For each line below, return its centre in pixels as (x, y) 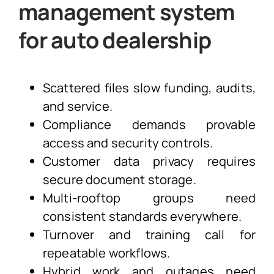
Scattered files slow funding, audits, (149, 87)
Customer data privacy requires (149, 161)
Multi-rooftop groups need (149, 198)
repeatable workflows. (106, 253)
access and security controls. (128, 143)
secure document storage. (119, 179)
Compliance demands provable (149, 124)
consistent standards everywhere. (142, 216)
